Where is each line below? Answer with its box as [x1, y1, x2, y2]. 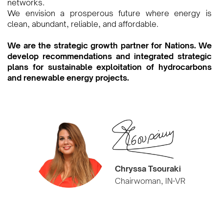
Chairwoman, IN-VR [114, 176, 185, 186]
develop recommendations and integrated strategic [7, 51, 212, 61]
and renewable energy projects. [7, 73, 129, 83]
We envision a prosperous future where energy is [7, 8, 212, 18]
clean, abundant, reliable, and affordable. [7, 19, 158, 29]
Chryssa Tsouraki [114, 164, 181, 174]
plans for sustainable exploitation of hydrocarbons [7, 62, 212, 72]
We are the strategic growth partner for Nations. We [7, 41, 212, 50]
